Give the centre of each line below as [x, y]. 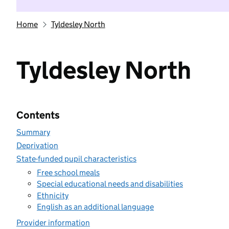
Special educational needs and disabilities [110, 184]
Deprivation [37, 145]
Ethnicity [53, 195]
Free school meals [68, 172]
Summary [33, 132]
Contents [38, 115]
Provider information [53, 223]
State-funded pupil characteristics [76, 159]
